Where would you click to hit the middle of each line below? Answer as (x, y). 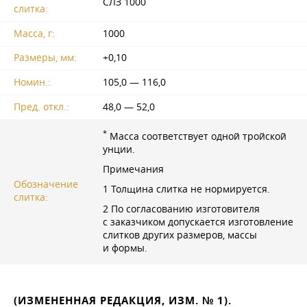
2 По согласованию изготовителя (181, 209)
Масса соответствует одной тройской (197, 136)
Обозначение (46, 184)
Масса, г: (34, 33)
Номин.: (32, 83)
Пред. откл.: (41, 107)
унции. (119, 149)
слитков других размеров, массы (180, 235)
